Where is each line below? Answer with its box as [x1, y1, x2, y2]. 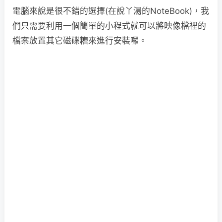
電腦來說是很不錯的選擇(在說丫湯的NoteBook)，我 [12, 6, 209, 16]
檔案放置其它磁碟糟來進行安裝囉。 [12, 36, 147, 46]
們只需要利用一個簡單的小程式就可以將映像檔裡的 [12, 21, 206, 31]
